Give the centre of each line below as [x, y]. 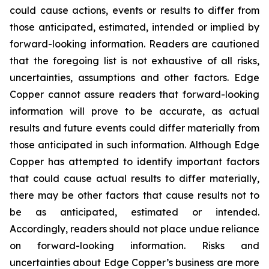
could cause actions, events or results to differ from [134, 10]
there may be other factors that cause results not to [134, 195]
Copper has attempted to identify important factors [134, 162]
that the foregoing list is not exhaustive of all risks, [134, 61]
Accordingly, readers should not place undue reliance [134, 229]
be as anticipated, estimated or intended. [134, 212]
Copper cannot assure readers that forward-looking [134, 94]
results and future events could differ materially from [134, 128]
